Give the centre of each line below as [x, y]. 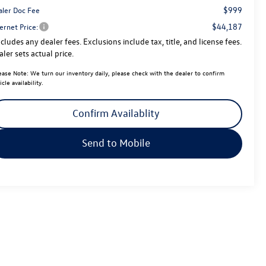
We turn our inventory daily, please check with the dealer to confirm [127, 72]
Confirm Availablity [116, 113]
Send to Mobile [116, 142]
